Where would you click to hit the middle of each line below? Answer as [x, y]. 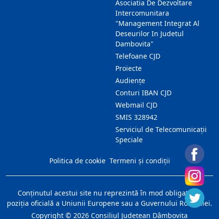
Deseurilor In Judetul [150, 33]
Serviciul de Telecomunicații [161, 129]
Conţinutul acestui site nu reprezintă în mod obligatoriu [109, 193]
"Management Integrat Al [157, 23]
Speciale [129, 140]
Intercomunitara [142, 13]
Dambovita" [134, 44]
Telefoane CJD [138, 56]
